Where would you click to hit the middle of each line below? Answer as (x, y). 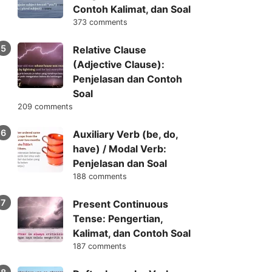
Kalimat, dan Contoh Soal (131, 233)
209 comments (45, 107)
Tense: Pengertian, (117, 219)
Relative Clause (109, 50)
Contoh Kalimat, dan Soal (131, 9)
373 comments (100, 22)
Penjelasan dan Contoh (127, 79)
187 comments (99, 246)
